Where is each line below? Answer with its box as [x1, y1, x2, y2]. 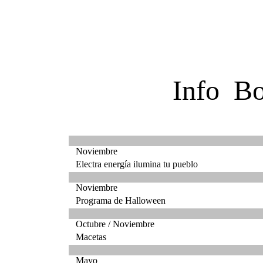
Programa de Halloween [76, 195, 168, 205]
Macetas [76, 232, 106, 242]
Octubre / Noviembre [69, 219, 154, 229]
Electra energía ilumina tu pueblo [76, 159, 200, 169]
